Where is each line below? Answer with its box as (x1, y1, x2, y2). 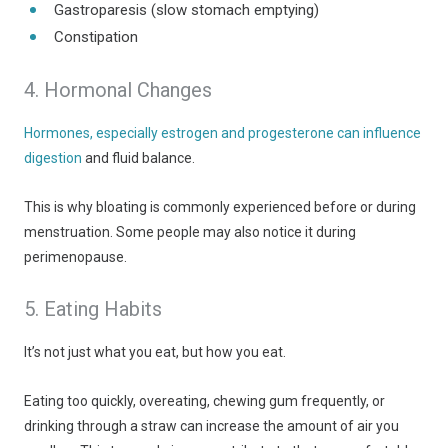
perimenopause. (24, 249, 127, 265)
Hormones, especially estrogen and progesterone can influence (24, 125, 421, 141)
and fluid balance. (82, 150, 195, 166)
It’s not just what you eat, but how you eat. (24, 344, 286, 360)
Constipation (54, 28, 138, 46)
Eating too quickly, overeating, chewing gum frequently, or (24, 393, 385, 409)
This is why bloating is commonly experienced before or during (24, 199, 416, 215)
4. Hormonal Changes (24, 78, 212, 102)
